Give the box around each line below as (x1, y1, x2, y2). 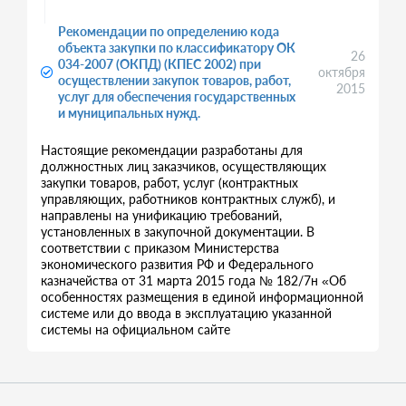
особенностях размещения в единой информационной (41, 289, 363, 304)
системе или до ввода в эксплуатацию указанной (41, 305, 332, 321)
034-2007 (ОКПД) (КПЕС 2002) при (58, 56, 261, 72)
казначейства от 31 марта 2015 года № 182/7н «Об (41, 273, 346, 288)
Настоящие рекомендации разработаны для (41, 142, 303, 158)
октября (318, 64, 366, 80)
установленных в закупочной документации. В (41, 224, 314, 239)
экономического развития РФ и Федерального (41, 256, 314, 272)
